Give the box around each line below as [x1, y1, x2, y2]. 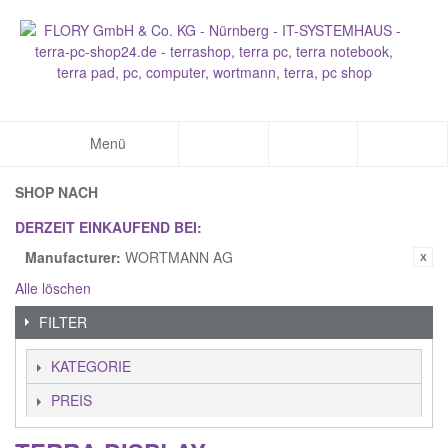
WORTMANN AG [125, 247, 233, 267]
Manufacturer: [25, 247, 121, 267]
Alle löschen [15, 278, 91, 298]
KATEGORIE [51, 356, 131, 376]
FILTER [39, 312, 87, 332]
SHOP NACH [15, 182, 98, 202]
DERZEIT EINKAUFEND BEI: [15, 217, 202, 237]
